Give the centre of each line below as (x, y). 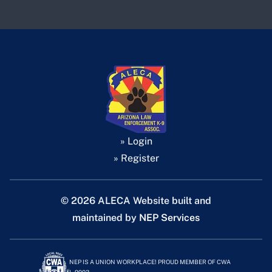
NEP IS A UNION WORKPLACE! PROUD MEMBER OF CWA (150, 262)
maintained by (106, 218)
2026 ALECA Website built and (141, 201)
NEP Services (169, 218)
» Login (136, 141)
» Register (136, 158)
